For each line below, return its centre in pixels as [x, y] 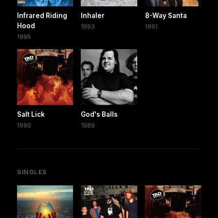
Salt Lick [31, 114]
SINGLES [32, 172]
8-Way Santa [166, 15]
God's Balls [100, 114]
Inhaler [93, 15]
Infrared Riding [42, 15]
